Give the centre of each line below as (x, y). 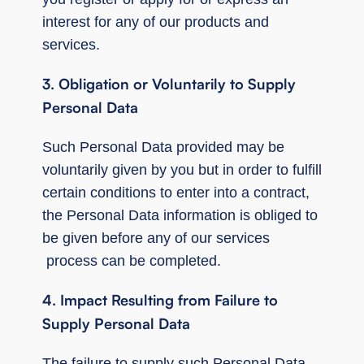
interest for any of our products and (156, 22)
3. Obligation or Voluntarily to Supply (169, 83)
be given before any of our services (156, 238)
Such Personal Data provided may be (163, 147)
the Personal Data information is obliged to (180, 215)
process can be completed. (132, 260)
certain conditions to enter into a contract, (176, 192)
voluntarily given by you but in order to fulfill (182, 169)
